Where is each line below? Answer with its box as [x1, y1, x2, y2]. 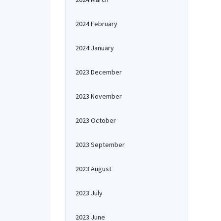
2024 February [75, 19, 117, 28]
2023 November [75, 92, 122, 101]
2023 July [75, 188, 103, 197]
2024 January [75, 43, 114, 52]
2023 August [75, 164, 111, 173]
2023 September [75, 140, 125, 149]
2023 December [75, 68, 122, 76]
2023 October [75, 116, 116, 125]
